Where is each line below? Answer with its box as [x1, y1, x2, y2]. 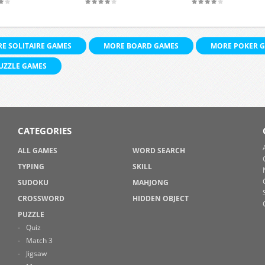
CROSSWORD [17, 193, 64, 203]
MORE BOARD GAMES [104, 41, 179, 51]
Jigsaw [25, 248, 47, 258]
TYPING [17, 161, 44, 172]
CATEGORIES [17, 125, 72, 137]
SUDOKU [17, 177, 49, 188]
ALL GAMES [17, 146, 57, 156]
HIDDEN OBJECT [132, 193, 189, 203]
